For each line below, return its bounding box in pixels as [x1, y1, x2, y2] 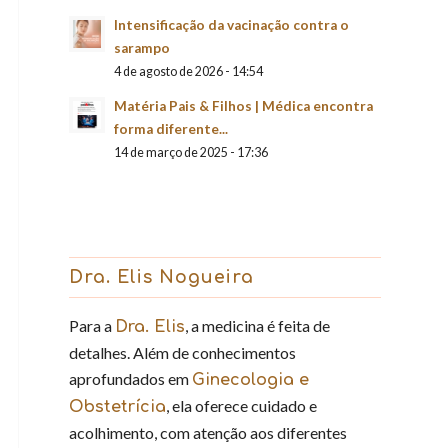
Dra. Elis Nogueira [69, 267, 254, 287]
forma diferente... [114, 121, 228, 137]
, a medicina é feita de [185, 316, 330, 335]
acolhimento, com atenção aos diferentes [69, 423, 347, 442]
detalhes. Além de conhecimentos [69, 343, 296, 362]
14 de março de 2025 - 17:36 [114, 145, 268, 160]
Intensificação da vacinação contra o [114, 17, 349, 33]
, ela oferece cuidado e [166, 396, 317, 415]
